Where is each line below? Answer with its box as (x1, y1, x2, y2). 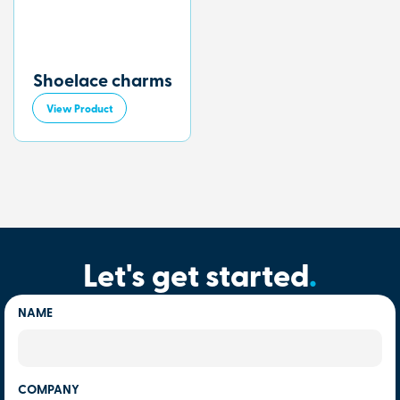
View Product (46, 104, 112, 115)
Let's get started (83, 262, 309, 295)
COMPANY (18, 383, 79, 397)
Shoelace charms (32, 72, 172, 91)
